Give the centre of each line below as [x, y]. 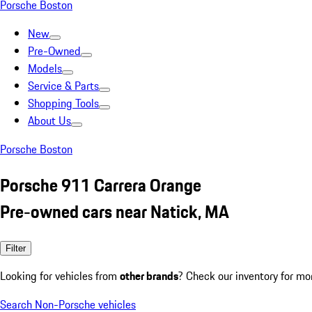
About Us [49, 120]
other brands [149, 275]
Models [45, 68]
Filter [16, 248]
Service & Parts [63, 86]
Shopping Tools [63, 103]
